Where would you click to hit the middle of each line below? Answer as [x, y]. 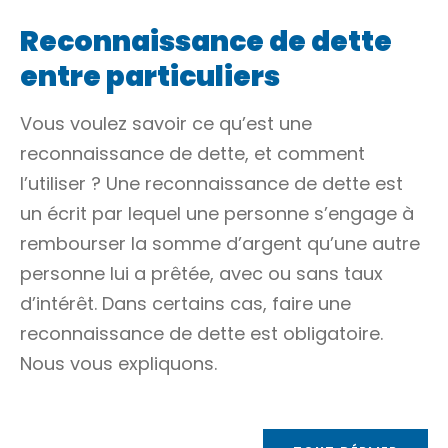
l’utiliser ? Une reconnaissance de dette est [211, 183]
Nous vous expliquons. [118, 363]
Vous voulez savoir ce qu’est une [166, 123]
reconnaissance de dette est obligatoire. [201, 333]
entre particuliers [150, 76]
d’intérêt [57, 303]
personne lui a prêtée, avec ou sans [182, 273]
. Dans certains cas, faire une [222, 303]
